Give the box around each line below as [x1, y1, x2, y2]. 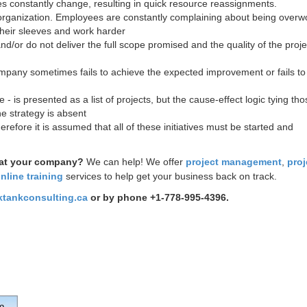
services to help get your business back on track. [63, 171, 277, 182]
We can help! [84, 156, 146, 167]
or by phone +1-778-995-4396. [88, 192, 229, 203]
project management [183, 156, 282, 167]
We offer [146, 156, 183, 167]
